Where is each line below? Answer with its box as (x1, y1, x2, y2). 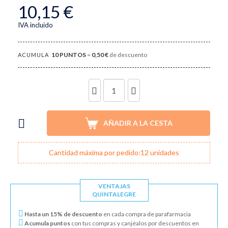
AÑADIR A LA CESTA (103, 119, 173, 128)
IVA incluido (18, 21, 53, 29)
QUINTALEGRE (92, 190, 136, 198)
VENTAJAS (98, 182, 130, 190)
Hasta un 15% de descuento (23, 210, 102, 218)
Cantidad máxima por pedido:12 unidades (49, 148, 179, 157)
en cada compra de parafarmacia (102, 210, 191, 218)
